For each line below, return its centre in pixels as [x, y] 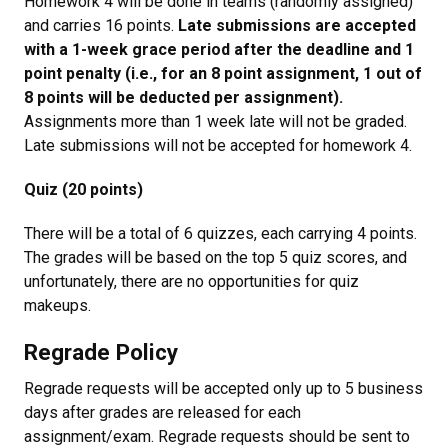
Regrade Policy [101, 352]
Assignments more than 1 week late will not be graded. [215, 121]
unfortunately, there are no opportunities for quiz [191, 281]
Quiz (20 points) [83, 189]
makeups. [57, 305]
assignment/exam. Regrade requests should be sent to [217, 436]
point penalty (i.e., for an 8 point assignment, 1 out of [223, 73]
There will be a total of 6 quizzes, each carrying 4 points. [220, 233]
